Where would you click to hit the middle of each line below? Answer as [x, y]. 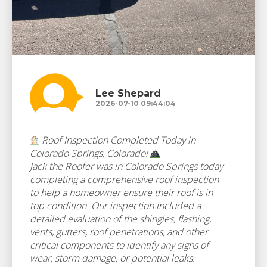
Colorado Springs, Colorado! [90, 153]
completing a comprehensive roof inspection [124, 179]
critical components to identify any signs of [119, 245]
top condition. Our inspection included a [115, 206]
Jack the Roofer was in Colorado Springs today [126, 166]
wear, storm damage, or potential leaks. [112, 258]
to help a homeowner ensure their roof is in [121, 193]
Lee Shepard [128, 93]
